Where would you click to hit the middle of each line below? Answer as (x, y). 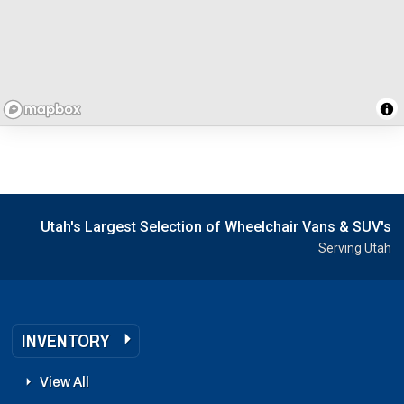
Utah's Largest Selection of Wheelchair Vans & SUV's (216, 226)
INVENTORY (66, 340)
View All (64, 381)
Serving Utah (355, 248)
